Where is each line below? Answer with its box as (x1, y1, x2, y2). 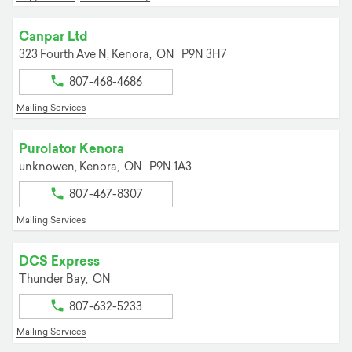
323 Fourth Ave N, (19, 48, 112, 62)
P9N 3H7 (181, 48, 227, 62)
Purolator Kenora (19, 141, 124, 157)
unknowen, (19, 160, 79, 174)
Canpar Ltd (19, 28, 88, 45)
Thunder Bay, (19, 273, 90, 287)
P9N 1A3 (149, 160, 192, 174)
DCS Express (19, 253, 100, 269)
